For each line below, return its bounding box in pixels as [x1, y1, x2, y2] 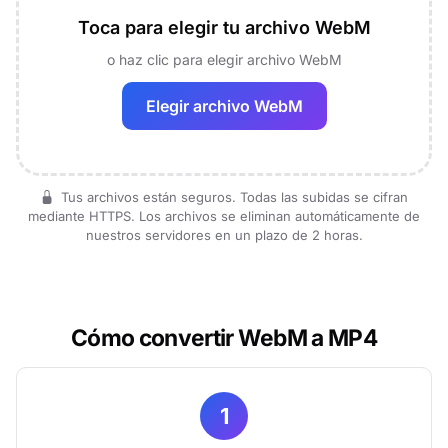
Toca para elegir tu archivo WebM [77, 17, 371, 38]
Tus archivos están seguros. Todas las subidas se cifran [57, 189, 408, 205]
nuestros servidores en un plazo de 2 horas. [85, 227, 363, 243]
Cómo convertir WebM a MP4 [71, 324, 377, 351]
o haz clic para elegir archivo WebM [106, 51, 342, 68]
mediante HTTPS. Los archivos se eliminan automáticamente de [28, 208, 420, 224]
